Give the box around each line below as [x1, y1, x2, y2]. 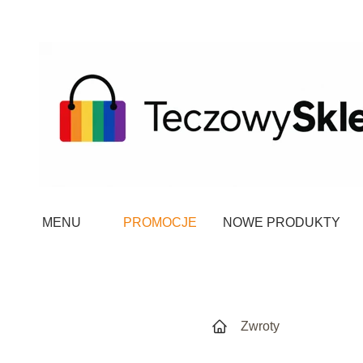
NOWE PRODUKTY [223, 216, 340, 229]
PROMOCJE [123, 216, 197, 229]
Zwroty [241, 319, 280, 333]
